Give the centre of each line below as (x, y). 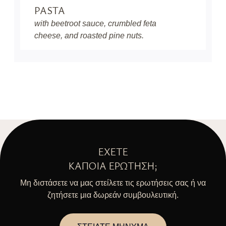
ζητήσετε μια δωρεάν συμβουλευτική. (113, 195)
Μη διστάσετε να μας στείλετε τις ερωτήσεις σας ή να (113, 183)
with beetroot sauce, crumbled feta (95, 23)
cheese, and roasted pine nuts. (89, 36)
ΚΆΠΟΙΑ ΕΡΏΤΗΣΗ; (113, 166)
